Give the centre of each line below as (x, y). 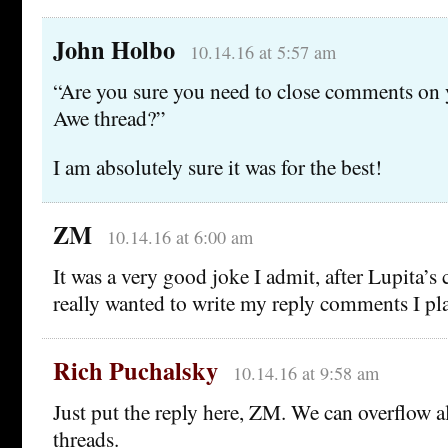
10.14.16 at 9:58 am (305, 372)
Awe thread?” (109, 117)
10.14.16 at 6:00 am (179, 236)
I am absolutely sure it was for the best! (217, 166)
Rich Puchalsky (135, 370)
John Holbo (114, 49)
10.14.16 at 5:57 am (262, 51)
